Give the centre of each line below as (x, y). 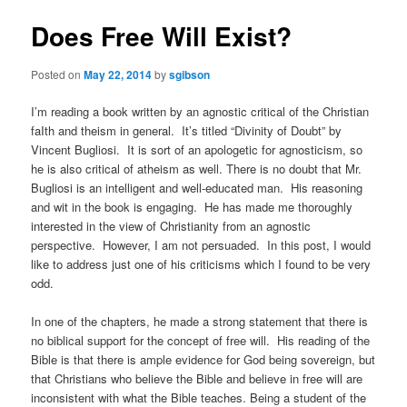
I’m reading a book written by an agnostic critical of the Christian (200, 111)
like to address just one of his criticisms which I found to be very (201, 263)
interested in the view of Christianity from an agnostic (171, 225)
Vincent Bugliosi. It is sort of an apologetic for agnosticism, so (197, 149)
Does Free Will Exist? (162, 36)
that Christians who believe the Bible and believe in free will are (197, 378)
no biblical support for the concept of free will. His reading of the (201, 340)
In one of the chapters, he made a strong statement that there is (200, 321)
